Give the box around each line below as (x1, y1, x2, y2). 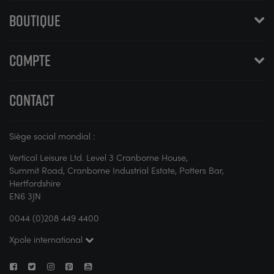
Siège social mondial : (9, 129, 95, 142)
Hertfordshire (9, 177, 61, 190)
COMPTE (9, 49, 51, 72)
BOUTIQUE (9, 9, 61, 32)
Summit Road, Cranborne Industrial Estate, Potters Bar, (9, 164, 224, 177)
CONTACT (9, 89, 54, 112)
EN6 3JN (9, 190, 41, 202)
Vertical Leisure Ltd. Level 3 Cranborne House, (9, 151, 188, 164)
